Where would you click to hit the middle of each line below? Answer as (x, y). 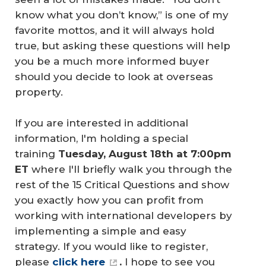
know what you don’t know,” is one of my (122, 15)
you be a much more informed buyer (112, 61)
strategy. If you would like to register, (111, 246)
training (37, 153)
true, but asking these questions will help (123, 46)
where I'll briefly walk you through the (132, 169)
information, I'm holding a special (102, 138)
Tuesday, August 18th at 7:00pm (146, 153)
